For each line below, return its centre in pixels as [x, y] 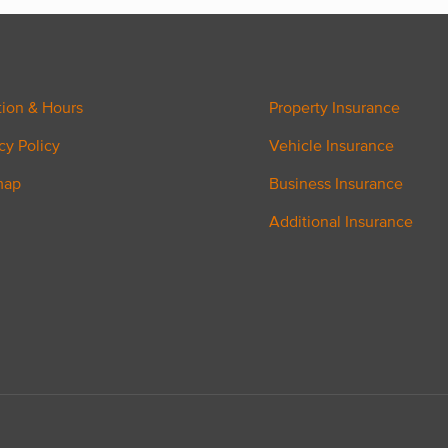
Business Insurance [336, 183]
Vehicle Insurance [331, 145]
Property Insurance [334, 107]
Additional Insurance [341, 221]
